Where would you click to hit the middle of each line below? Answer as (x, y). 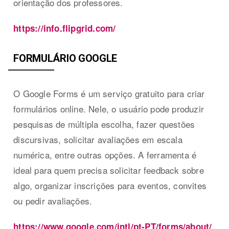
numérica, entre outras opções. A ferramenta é (105, 154)
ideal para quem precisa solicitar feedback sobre (109, 170)
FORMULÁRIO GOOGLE (65, 58)
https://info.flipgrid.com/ (65, 28)
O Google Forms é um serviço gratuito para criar (109, 93)
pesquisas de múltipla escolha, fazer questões (104, 124)
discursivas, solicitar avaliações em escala (98, 139)
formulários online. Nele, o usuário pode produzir (109, 108)
